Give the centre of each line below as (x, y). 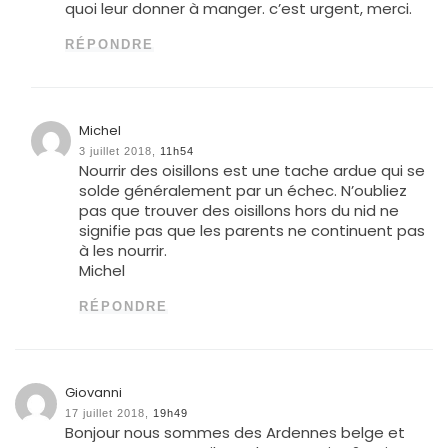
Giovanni (94, 392)
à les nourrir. (123, 250)
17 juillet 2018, (107, 412)
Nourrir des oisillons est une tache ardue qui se (252, 170)
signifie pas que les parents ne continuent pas (252, 230)
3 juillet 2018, (118, 150)
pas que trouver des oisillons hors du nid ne (239, 210)
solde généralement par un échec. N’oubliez (243, 190)
